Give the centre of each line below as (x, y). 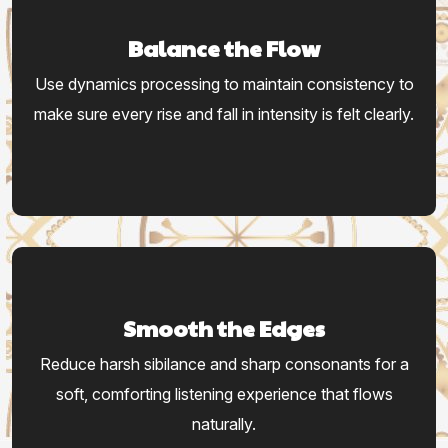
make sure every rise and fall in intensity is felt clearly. (224, 114)
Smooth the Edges (224, 328)
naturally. (224, 424)
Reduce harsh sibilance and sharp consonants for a (224, 364)
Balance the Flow (224, 48)
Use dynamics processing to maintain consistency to (224, 84)
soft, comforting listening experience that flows (224, 394)
